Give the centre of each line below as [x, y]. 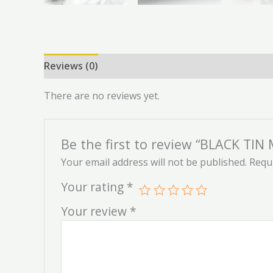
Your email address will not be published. [154, 162]
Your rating [94, 187]
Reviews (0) [71, 66]
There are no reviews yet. [102, 95]
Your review [95, 211]
